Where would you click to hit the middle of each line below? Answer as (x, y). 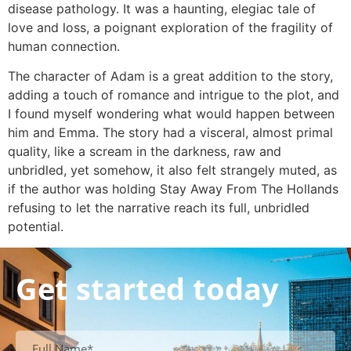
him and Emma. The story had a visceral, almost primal (170, 133)
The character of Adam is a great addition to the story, (170, 76)
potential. (36, 227)
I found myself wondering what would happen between (171, 114)
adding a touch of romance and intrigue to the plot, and (174, 95)
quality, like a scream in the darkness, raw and (145, 152)
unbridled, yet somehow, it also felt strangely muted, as (172, 170)
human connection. (64, 46)
